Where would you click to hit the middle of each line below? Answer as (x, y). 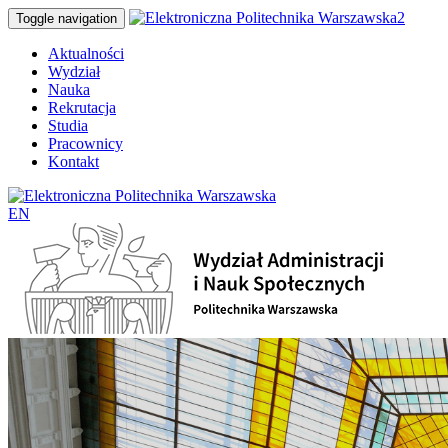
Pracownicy (85, 143)
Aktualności (86, 53)
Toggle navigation (66, 18)
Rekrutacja (82, 107)
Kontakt (73, 161)
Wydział (74, 71)
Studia (68, 125)
